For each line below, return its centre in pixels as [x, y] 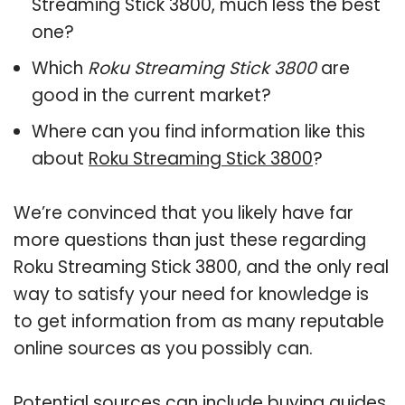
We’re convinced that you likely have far [184, 212]
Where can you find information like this [198, 131]
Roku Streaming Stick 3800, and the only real [201, 267]
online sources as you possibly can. [163, 348]
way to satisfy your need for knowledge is [191, 294]
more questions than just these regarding [190, 240]
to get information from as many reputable [199, 321]
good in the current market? [151, 95]
